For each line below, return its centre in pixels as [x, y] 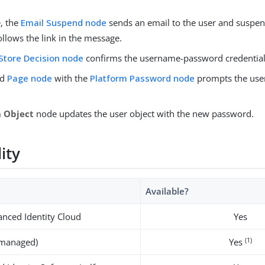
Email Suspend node [64, 23]
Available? [167, 191]
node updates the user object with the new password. [144, 114]
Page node [30, 78]
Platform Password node [143, 78]
